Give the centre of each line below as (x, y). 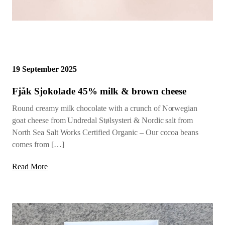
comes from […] (38, 144)
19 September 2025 (44, 69)
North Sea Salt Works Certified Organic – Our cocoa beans (105, 132)
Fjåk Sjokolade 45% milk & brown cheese (99, 91)
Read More (30, 166)
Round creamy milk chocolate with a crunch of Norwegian (105, 108)
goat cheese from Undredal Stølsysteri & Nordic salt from (103, 120)
